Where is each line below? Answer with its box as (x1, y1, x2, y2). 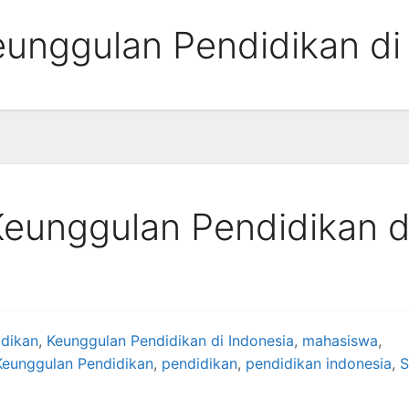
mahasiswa (302, 331, 378, 350)
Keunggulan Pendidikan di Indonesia (47, 331, 294, 350)
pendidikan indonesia (246, 354, 392, 372)
